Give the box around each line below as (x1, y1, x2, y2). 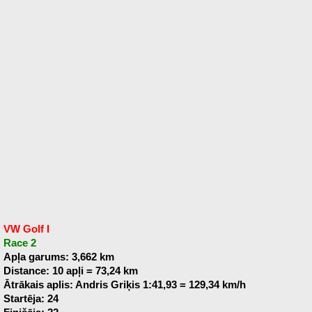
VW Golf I (3, 224, 49, 235)
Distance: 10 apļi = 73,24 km (3, 265, 138, 276)
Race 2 (3, 237, 36, 249)
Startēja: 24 (3, 293, 58, 304)
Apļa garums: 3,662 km (3, 251, 114, 263)
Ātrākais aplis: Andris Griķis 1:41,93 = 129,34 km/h (3, 279, 246, 290)
